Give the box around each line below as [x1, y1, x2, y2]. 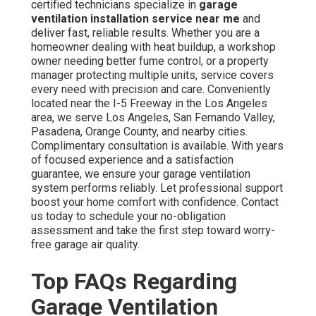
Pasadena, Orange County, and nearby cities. [31, 124, 248, 138]
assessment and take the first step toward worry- [31, 223, 275, 237]
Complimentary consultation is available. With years [31, 138, 284, 152]
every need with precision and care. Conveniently [31, 82, 271, 96]
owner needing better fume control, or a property [31, 54, 269, 68]
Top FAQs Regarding [31, 267, 237, 295]
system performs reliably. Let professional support [31, 181, 283, 195]
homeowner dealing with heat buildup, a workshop [31, 39, 276, 54]
